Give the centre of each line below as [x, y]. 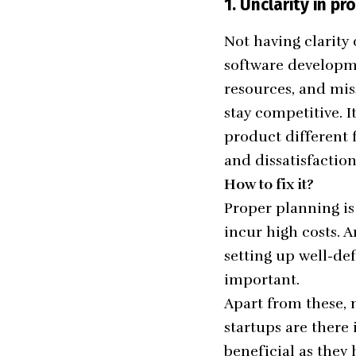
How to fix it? [269, 184]
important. [264, 279]
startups [253, 327]
